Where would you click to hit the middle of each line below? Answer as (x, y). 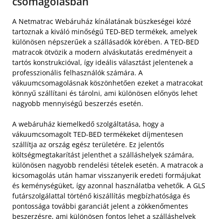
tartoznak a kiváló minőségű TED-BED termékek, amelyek (105, 31)
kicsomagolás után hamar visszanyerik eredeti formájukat (107, 175)
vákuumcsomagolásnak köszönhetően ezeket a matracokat (108, 83)
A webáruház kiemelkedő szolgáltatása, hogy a (88, 124)
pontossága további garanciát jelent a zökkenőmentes (100, 206)
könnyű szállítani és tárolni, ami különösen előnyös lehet (105, 93)
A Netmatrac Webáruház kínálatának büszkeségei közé (102, 21)
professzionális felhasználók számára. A (77, 72)
